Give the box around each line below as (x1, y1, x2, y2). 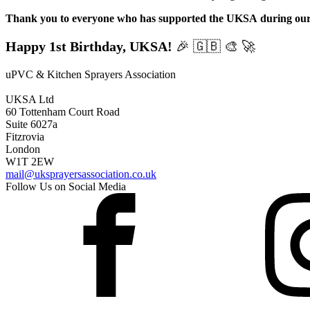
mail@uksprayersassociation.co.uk (6, 167, 156, 180)
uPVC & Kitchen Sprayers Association (6, 68, 176, 80)
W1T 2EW (6, 155, 54, 167)
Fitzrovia (6, 130, 44, 143)
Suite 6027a (6, 118, 57, 130)
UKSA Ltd (6, 93, 54, 105)
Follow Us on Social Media (6, 180, 126, 192)
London (6, 143, 40, 155)
